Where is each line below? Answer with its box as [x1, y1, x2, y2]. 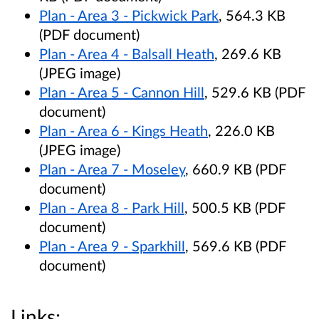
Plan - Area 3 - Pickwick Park [39, 6, 219, 24]
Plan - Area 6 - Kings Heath [39, 122, 208, 140]
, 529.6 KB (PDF [204, 83, 305, 101]
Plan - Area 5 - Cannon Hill [39, 83, 204, 101]
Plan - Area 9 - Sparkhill [39, 237, 185, 255]
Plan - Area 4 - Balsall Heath [39, 45, 214, 63]
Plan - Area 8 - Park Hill [39, 199, 184, 216]
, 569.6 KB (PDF [185, 237, 286, 255]
